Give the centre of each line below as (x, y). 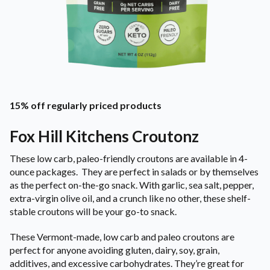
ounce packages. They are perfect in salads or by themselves (134, 172)
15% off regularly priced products (86, 105)
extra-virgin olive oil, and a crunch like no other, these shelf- (130, 198)
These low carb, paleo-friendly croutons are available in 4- (129, 159)
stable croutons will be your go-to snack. (93, 212)
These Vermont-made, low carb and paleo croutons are (122, 237)
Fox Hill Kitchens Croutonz (104, 137)
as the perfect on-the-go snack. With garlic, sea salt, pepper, (132, 185)
